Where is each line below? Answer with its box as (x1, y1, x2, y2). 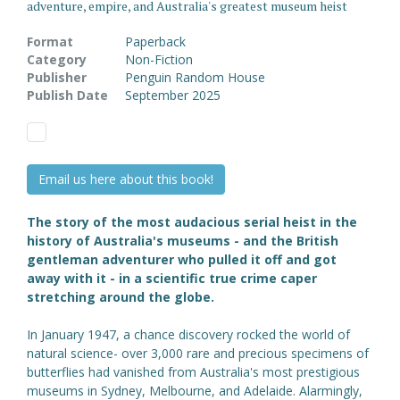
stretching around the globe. (27, 288, 214, 306)
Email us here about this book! (38, 171, 213, 188)
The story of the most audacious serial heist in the (27, 213, 357, 231)
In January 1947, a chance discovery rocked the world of (27, 326, 350, 344)
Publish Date (27, 87, 108, 104)
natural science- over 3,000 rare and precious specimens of (27, 345, 369, 362)
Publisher (27, 69, 87, 87)
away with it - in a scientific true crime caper (27, 270, 317, 287)
